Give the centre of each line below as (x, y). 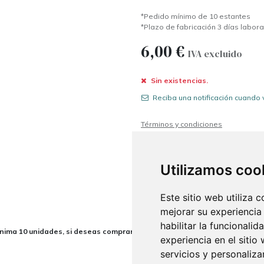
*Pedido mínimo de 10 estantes (196, 16)
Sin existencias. (179, 81)
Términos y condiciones (181, 124)
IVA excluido (215, 54)
